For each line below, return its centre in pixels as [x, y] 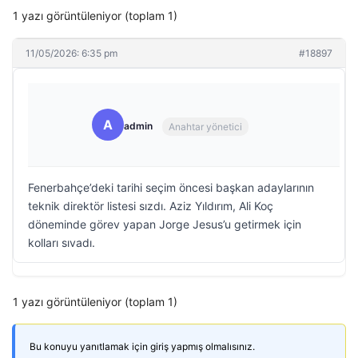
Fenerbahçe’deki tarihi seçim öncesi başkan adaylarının [171, 187]
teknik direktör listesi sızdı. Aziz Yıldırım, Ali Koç [151, 206]
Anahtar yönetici [205, 126]
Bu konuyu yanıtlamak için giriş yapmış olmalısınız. [142, 346]
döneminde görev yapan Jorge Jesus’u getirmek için [165, 224]
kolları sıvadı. [62, 243]
